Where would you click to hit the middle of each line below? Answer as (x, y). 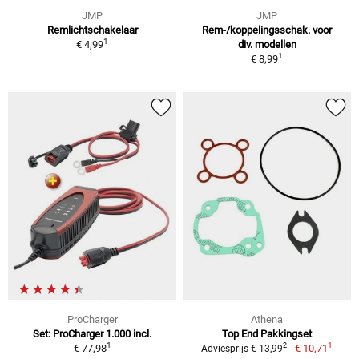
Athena (267, 319)
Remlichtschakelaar (92, 30)
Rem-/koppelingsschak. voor (267, 30)
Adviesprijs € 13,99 (242, 348)
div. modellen (267, 45)
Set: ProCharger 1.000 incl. (92, 333)
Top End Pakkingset (267, 333)
